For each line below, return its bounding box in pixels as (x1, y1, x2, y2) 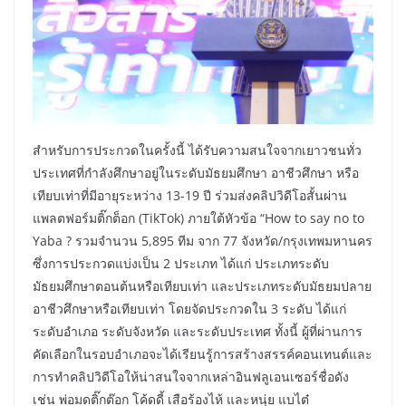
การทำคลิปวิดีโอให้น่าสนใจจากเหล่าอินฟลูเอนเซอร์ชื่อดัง (33, 368, 349, 386)
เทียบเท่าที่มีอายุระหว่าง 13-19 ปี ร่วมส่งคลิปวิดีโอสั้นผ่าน (33, 187, 347, 205)
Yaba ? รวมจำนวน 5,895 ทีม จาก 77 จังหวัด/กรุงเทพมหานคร (33, 232, 372, 250)
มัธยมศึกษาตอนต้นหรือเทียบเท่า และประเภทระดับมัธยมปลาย (33, 277, 372, 295)
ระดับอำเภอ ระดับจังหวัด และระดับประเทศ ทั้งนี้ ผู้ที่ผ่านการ (33, 323, 362, 341)
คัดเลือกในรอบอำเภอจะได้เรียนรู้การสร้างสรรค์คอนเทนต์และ (33, 345, 372, 363)
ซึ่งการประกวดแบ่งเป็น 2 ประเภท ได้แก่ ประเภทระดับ (33, 255, 329, 273)
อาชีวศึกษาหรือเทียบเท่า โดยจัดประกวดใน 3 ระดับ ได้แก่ (33, 300, 346, 318)
